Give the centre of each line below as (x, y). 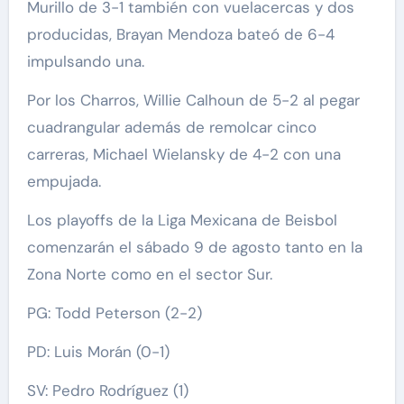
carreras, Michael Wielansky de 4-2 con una (184, 154)
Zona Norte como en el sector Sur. (149, 274)
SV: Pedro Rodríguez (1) (107, 390)
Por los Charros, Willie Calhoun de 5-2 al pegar (193, 100)
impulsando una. (85, 61)
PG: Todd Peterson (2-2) (114, 312)
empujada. (64, 181)
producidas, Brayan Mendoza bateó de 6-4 (180, 34)
